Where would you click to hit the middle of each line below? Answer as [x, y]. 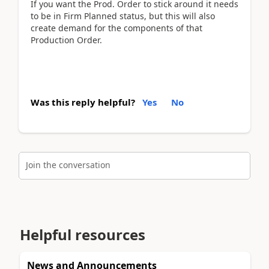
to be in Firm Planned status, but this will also [123, 16]
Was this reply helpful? [83, 102]
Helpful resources [83, 234]
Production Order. [66, 40]
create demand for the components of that [116, 28]
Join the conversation [68, 165]
